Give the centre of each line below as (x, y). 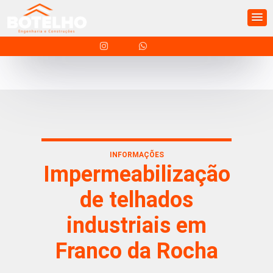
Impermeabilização (136, 174)
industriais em (136, 225)
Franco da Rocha (136, 251)
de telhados (136, 200)
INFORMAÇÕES (136, 155)
